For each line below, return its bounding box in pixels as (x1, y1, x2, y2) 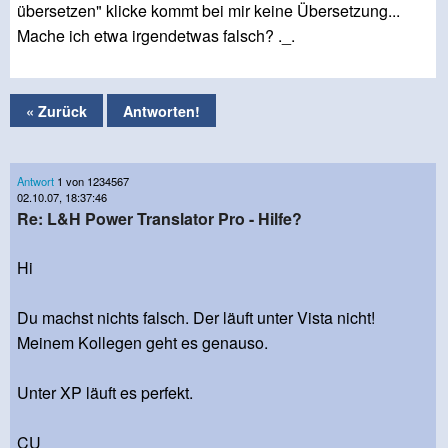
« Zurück (26, 100, 87, 121)
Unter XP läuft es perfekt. (17, 381, 193, 405)
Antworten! (123, 100, 200, 121)
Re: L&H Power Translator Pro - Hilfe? (17, 207, 302, 231)
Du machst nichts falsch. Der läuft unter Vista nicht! (17, 306, 375, 330)
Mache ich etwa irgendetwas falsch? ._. (17, 24, 295, 48)
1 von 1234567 (54, 172, 129, 189)
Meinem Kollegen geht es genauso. (17, 331, 268, 355)
